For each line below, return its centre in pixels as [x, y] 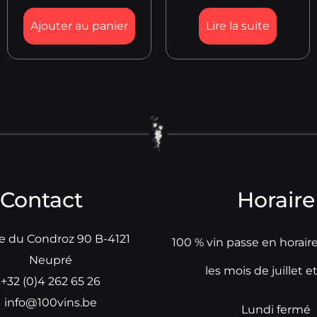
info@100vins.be [50, 303]
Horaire [276, 200]
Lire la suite [238, 26]
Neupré [50, 260]
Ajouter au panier [79, 26]
